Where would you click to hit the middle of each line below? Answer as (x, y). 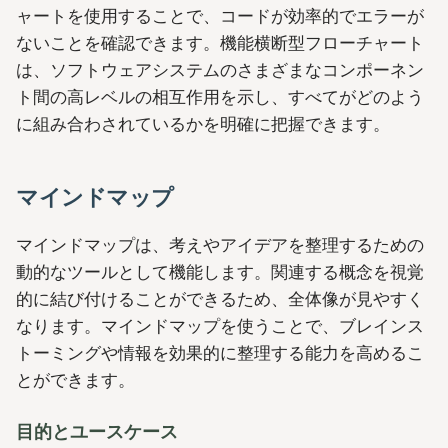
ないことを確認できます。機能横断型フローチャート (220, 42)
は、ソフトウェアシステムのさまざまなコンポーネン (220, 69)
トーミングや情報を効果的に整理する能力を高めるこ (220, 352)
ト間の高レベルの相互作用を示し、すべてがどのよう (220, 96)
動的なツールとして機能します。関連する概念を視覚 (220, 271)
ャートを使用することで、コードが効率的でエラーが (220, 15)
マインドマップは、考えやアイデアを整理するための (220, 244)
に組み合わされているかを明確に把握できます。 (203, 123)
